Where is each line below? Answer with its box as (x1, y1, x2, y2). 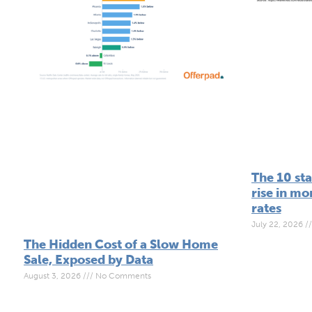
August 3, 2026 (24, 270, 83, 281)
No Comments (93, 270, 151, 281)
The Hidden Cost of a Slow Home (24, 236, 218, 252)
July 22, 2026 (251, 219, 305, 230)
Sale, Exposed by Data (24, 251, 153, 267)
